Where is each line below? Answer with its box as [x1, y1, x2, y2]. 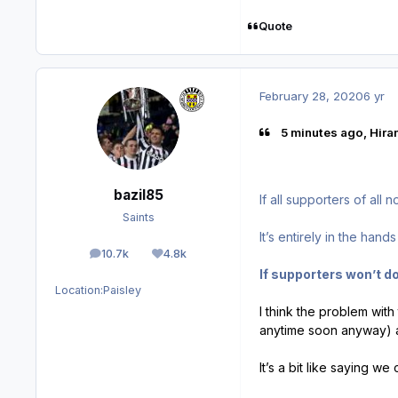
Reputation [167, 251, 225, 265]
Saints [122, 211, 155, 225]
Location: [55, 283, 103, 298]
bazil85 [113, 186, 163, 203]
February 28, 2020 [259, 88, 363, 103]
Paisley [103, 283, 141, 298]
